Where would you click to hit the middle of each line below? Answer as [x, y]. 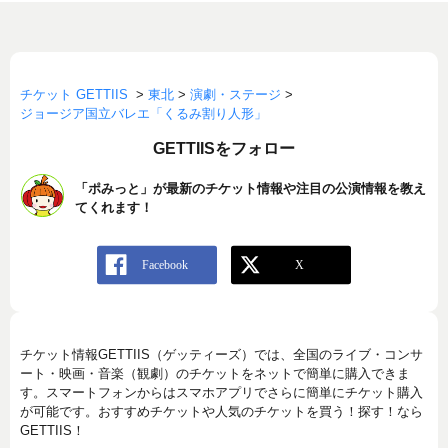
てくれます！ [114, 208]
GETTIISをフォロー [224, 149]
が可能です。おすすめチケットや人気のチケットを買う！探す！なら [221, 412]
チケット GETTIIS [74, 95]
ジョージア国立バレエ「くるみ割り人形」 [143, 114]
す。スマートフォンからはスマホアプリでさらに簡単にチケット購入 [221, 393]
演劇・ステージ [235, 95]
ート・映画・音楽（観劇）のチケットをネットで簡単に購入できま [215, 374]
